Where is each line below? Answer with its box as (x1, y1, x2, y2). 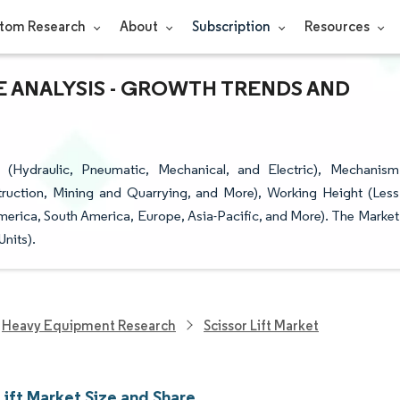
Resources (304, 18, 372, 35)
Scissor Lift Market (204, 316, 319, 334)
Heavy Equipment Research (2, 316, 176, 334)
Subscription (191, 18, 273, 35)
